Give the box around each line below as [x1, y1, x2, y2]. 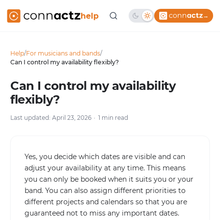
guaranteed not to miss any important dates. [25, 209, 179, 218]
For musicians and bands [26, 50, 100, 57]
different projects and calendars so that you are [25, 197, 187, 206]
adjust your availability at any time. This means [25, 164, 186, 172]
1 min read [98, 113, 128, 121]
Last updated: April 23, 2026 [10, 113, 91, 121]
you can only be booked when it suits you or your [25, 175, 193, 184]
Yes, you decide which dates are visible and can [25, 152, 185, 161]
